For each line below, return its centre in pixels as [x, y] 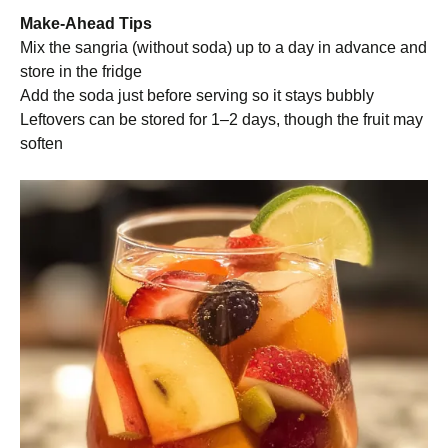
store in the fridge [81, 71]
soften [41, 143]
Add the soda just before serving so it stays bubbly [197, 95]
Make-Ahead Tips [86, 23]
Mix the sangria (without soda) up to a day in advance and [223, 47]
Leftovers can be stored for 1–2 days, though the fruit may [221, 119]
